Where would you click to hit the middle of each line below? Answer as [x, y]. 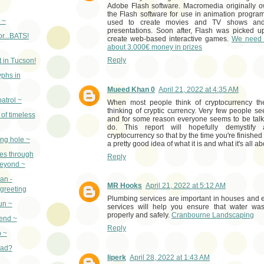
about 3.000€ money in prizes [155, 47]
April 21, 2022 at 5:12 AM [186, 186]
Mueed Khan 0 [131, 89]
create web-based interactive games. [169, 39]
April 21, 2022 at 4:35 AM [199, 89]
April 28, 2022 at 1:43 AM [170, 258]
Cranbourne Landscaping [213, 215]
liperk [117, 258]
